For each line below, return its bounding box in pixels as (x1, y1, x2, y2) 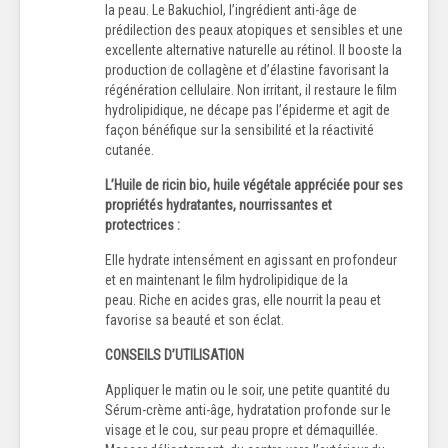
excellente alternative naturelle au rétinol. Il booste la (105, 41, 402, 58)
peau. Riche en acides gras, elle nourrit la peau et (105, 291, 381, 308)
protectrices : (105, 216, 180, 233)
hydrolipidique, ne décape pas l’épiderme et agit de (105, 101, 390, 118)
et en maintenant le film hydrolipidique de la (105, 271, 348, 288)
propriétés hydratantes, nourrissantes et (105, 196, 332, 213)
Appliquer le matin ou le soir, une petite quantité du (105, 381, 390, 398)
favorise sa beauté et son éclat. (105, 311, 284, 328)
